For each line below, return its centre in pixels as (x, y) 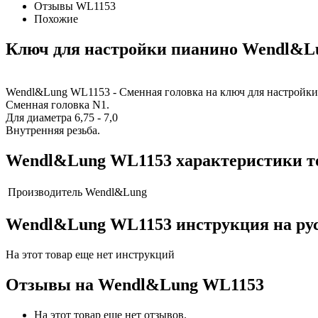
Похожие (56, 18)
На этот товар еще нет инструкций (90, 255)
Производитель (45, 192)
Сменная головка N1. (57, 104)
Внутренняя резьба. (53, 130)
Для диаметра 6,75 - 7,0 (62, 117)
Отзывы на (52, 285)
